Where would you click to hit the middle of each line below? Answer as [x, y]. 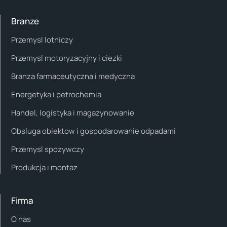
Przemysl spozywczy [48, 149]
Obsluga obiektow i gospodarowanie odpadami [93, 131]
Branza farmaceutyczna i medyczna [73, 76]
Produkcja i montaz [44, 167]
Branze [25, 21]
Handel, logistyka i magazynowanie [73, 112]
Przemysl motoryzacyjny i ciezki [67, 58]
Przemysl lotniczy [42, 40]
